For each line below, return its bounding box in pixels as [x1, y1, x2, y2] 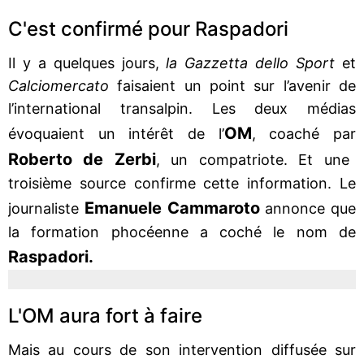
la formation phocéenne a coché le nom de [8, 223, 356, 240]
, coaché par [251, 124, 357, 142]
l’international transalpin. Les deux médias [8, 99, 356, 117]
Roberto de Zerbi [8, 149, 156, 169]
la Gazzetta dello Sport [158, 54, 343, 71]
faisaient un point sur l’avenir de [109, 76, 356, 94]
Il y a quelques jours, [8, 54, 159, 71]
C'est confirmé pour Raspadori [8, 16, 288, 41]
